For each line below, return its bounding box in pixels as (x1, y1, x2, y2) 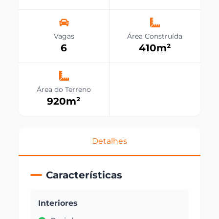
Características (46, 169, 123, 181)
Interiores (38, 198, 78, 208)
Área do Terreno (37, 85, 91, 94)
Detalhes (92, 136, 127, 146)
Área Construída (127, 32, 183, 41)
